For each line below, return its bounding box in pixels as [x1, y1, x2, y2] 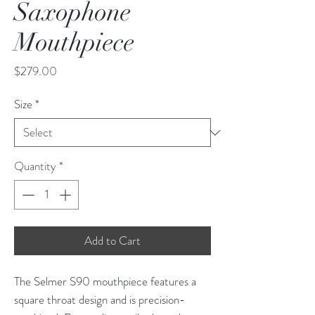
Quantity [14, 157, 56, 175]
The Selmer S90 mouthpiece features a [14, 272, 196, 290]
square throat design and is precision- [14, 290, 185, 308]
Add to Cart [84, 231, 141, 249]
